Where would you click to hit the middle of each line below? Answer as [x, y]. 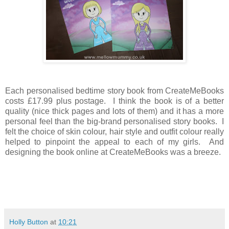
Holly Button [29, 222]
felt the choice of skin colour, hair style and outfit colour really [114, 132]
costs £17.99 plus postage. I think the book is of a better [114, 101]
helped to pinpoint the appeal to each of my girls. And [114, 142]
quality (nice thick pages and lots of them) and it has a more [114, 111]
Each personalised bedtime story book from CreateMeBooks [114, 91]
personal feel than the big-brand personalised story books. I [114, 122]
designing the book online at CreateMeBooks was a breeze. [113, 152]
